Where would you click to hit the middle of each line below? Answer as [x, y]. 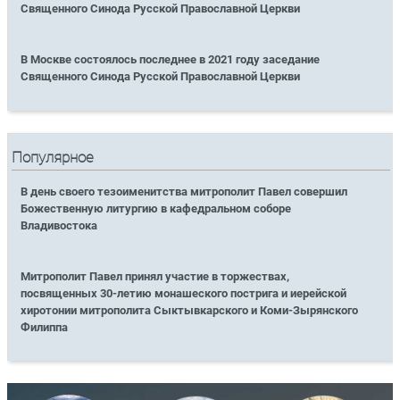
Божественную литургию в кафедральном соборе [156, 208]
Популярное [53, 157]
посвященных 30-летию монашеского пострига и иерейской [184, 293]
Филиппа [45, 327]
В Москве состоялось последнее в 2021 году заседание [171, 60]
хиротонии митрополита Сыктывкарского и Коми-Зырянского [190, 310]
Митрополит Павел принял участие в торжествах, [155, 276]
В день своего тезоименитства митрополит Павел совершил [184, 191]
